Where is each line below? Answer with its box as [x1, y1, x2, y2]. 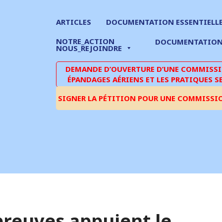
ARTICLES [56, 17, 91, 27]
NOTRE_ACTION [56, 36, 114, 46]
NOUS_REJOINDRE [56, 43, 122, 53]
